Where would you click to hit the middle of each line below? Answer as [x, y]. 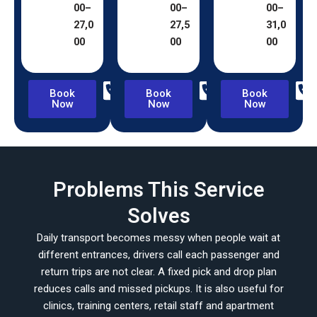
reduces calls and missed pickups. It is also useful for [158, 289]
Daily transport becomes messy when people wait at [158, 238]
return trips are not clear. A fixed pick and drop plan [158, 272]
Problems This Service [158, 190]
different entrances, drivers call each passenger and [158, 255]
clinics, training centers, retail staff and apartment [158, 306]
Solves [158, 216]
